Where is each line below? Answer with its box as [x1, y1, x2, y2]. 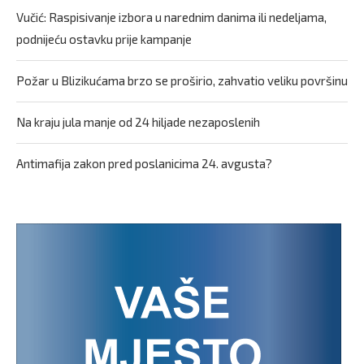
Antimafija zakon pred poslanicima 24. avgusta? [16, 156, 272, 171]
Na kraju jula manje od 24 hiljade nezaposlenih [16, 115, 260, 129]
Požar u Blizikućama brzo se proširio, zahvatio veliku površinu [16, 73, 348, 88]
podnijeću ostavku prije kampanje [16, 32, 192, 46]
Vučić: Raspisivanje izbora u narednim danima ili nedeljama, [16, 10, 327, 24]
